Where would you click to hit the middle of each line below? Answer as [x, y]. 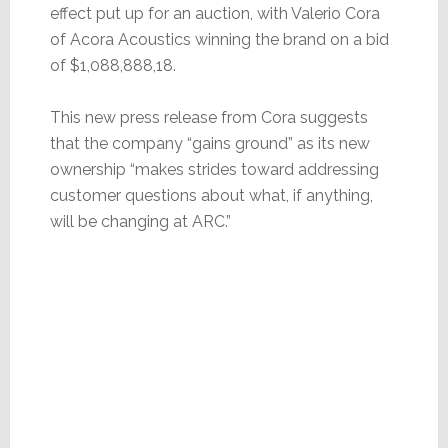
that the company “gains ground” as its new [209, 144]
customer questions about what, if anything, [211, 196]
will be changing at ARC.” [140, 222]
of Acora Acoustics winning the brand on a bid [219, 40]
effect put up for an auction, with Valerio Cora [214, 14]
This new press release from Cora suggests [208, 118]
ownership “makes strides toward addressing [214, 170]
